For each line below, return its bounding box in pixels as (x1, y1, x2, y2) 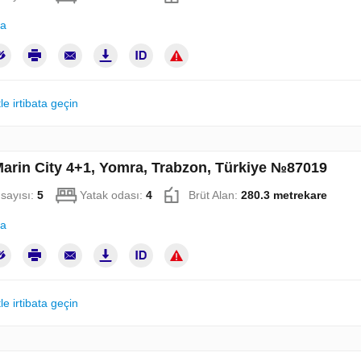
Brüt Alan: (188, 189, 241, 201)
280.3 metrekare (240, 189, 327, 201)
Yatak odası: (79, 189, 146, 201)
